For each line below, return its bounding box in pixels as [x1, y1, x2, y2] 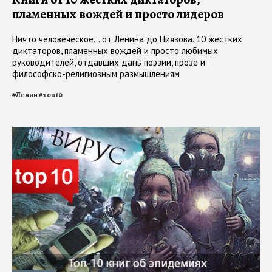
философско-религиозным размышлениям [12, 68, 180, 80]
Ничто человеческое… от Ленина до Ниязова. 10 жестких [12, 33, 242, 46]
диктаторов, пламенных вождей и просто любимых [12, 45, 218, 57]
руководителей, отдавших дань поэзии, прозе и [12, 56, 205, 69]
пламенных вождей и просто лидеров [12, 5, 224, 23]
